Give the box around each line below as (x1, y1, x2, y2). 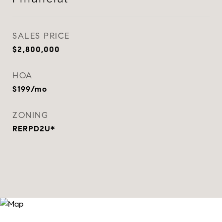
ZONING (12, 110, 48, 120)
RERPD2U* (12, 124, 55, 133)
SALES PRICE (12, 31, 70, 41)
